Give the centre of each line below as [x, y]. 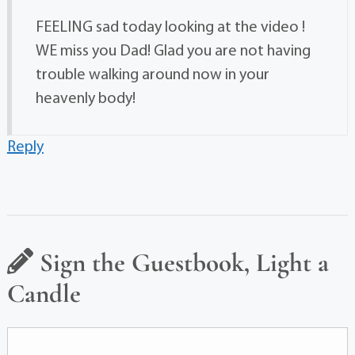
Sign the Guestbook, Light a [181, 262]
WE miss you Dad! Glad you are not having [173, 51]
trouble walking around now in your [152, 75]
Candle [44, 293]
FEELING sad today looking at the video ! [170, 27]
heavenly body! [85, 99]
